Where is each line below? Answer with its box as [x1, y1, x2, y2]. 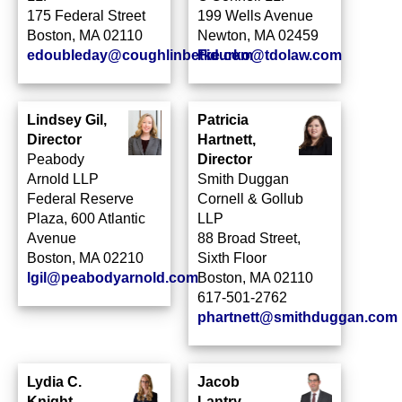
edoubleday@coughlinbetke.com [27, 48, 253, 63]
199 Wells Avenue [197, 8, 313, 23]
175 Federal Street [27, 8, 145, 23]
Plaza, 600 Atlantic [27, 211, 145, 226]
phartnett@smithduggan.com [197, 310, 398, 325]
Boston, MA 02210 [27, 250, 144, 266]
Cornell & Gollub [197, 191, 303, 206]
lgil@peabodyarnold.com [27, 270, 198, 285]
